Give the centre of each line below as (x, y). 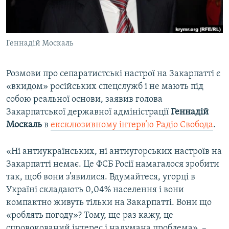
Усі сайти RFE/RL (51, 112)
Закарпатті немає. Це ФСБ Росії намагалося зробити (113, 165)
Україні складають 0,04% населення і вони (95, 190)
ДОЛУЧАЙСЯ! (29, 64)
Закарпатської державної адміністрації (88, 112)
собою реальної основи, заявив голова (84, 100)
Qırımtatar (29, 37)
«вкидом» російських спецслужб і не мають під (105, 87)
